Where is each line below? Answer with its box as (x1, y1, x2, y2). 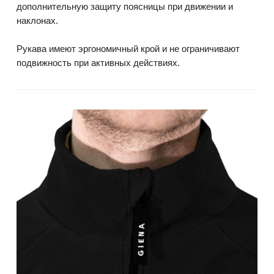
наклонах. (17, 15, 58, 26)
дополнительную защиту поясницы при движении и (17, 1, 233, 12)
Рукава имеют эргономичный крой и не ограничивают (17, 43, 240, 54)
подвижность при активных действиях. (17, 57, 180, 68)
